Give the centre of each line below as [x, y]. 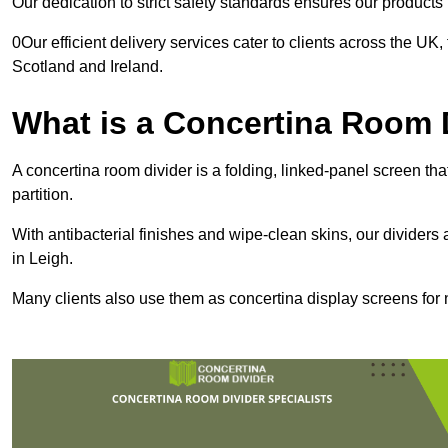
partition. [42, 195]
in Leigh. [42, 259]
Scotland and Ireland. [87, 67]
